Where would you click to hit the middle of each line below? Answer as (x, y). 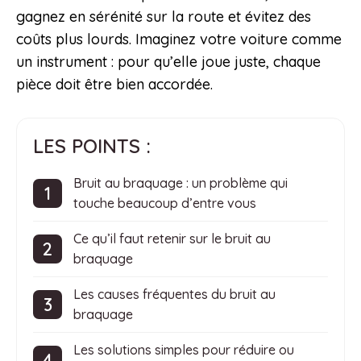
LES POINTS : (92, 146)
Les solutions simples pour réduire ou (184, 350)
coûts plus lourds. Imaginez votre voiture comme (179, 39)
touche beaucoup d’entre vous (165, 203)
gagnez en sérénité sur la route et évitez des (164, 17)
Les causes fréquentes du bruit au (174, 295)
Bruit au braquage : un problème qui (180, 183)
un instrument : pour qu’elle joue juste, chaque (168, 62)
